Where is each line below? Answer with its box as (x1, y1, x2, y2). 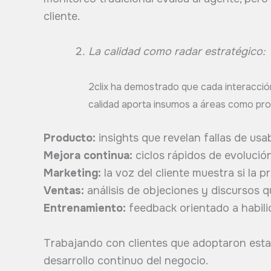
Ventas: (44, 184, 84, 198)
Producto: (44, 131, 96, 145)
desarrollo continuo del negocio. (44, 253, 208, 267)
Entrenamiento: (44, 201, 126, 215)
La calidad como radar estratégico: (88, 45, 266, 59)
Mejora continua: (44, 149, 132, 163)
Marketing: (44, 166, 101, 180)
